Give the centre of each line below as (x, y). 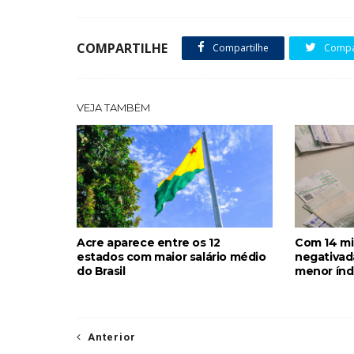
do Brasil (101, 271)
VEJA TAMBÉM (113, 107)
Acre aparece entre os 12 (149, 243)
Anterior (112, 337)
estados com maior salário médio (171, 257)
